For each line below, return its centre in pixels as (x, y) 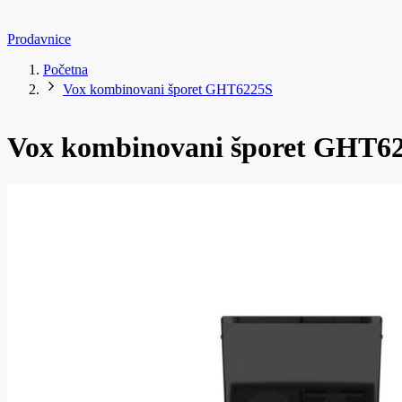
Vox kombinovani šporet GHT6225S (168, 89)
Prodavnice (39, 39)
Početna (66, 70)
